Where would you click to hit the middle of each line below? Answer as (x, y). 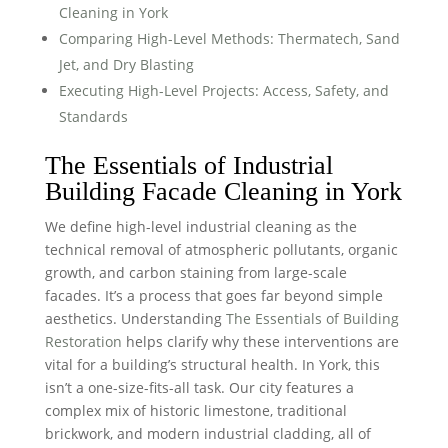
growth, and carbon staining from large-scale (195, 272)
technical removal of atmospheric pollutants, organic (221, 249)
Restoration (83, 341)
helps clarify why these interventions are (260, 341)
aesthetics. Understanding (135, 318)
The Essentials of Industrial (188, 165)
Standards (93, 116)
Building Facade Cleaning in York (223, 191)
